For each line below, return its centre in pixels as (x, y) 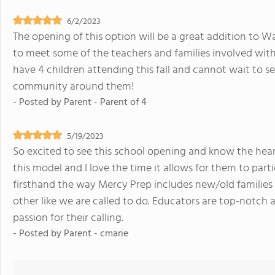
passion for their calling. (68, 218)
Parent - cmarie (96, 234)
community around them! (73, 87)
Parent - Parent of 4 (105, 103)
